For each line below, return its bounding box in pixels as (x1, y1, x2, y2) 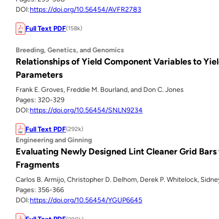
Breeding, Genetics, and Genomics (16, 45, 124, 54)
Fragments (16, 159, 59, 171)
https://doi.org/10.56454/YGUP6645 (30, 196, 142, 205)
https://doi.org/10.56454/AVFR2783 (30, 5, 141, 14)
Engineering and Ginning (16, 136, 92, 145)
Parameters (16, 69, 63, 80)
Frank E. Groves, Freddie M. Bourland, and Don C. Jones (16, 85, 184, 94)
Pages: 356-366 (16, 186, 64, 195)
